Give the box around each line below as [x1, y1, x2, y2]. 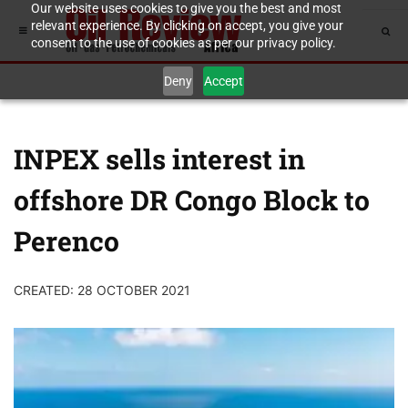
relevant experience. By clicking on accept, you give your [30, 18, 343, 33]
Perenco [14, 223, 119, 259]
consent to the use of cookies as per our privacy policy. [30, 36, 336, 50]
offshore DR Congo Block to [14, 182, 370, 218]
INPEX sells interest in [14, 141, 305, 177]
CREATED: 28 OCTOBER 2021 [14, 282, 190, 298]
